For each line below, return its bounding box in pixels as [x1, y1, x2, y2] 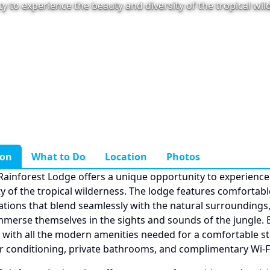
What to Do [31, 150, 86, 164]
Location [104, 150, 147, 164]
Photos [166, 150, 200, 164]
